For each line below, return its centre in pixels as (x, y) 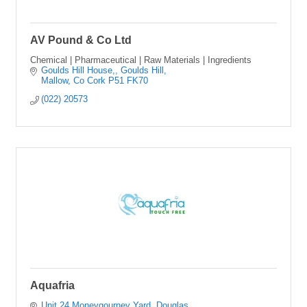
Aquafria (52, 285)
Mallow (55, 80)
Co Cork (90, 80)
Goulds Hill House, (78, 70)
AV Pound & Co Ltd (81, 40)
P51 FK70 (128, 80)
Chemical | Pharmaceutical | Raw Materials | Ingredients (141, 60)
